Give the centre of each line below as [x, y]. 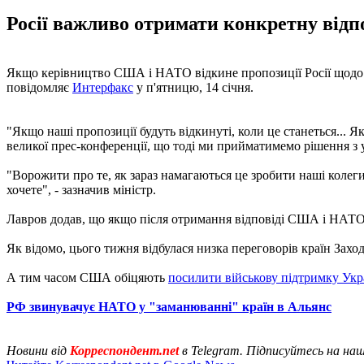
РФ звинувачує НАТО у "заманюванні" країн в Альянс [169, 306]
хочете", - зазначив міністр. [81, 189]
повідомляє [39, 87]
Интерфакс [103, 87]
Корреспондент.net [124, 350]
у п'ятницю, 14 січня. [193, 87]
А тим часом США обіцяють [87, 277]
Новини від [38, 350]
